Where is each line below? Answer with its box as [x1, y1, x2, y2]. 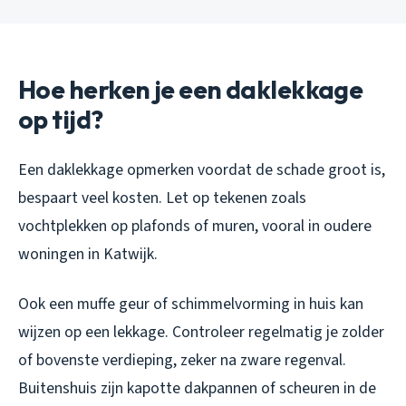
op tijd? [18, 103, 103, 136]
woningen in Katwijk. [18, 243, 158, 266]
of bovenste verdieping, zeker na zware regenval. [18, 349, 346, 372]
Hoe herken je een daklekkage [18, 73, 363, 106]
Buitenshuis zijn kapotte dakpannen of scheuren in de [18, 377, 376, 401]
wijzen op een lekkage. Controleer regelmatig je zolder [18, 321, 384, 344]
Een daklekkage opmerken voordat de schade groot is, [18, 159, 385, 182]
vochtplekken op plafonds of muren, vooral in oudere [18, 215, 372, 238]
